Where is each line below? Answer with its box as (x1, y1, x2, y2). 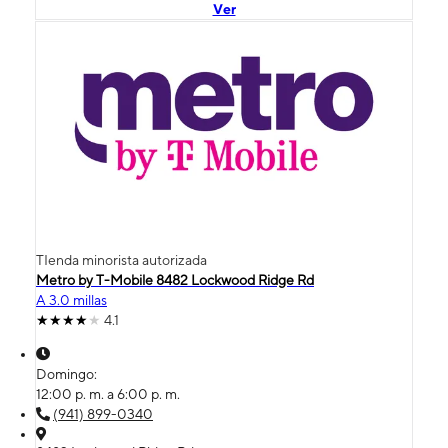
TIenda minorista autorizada (36, 252, 207, 269)
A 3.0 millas (36, 292, 107, 309)
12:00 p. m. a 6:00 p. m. (36, 386, 180, 403)
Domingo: (36, 366, 100, 383)
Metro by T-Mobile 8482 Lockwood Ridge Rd (36, 272, 314, 289)
